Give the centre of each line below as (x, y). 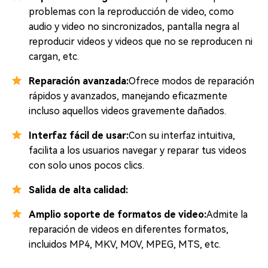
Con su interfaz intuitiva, (182, 136)
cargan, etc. (54, 57)
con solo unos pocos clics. (86, 166)
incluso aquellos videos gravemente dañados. (127, 111)
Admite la (227, 215)
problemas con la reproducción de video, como (131, 12)
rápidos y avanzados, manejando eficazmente (128, 96)
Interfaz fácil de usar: (79, 136)
